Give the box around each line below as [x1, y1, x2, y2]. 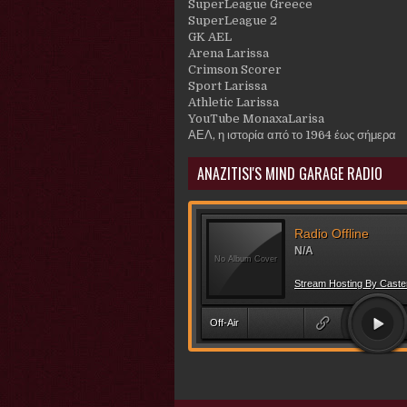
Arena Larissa [188, 46, 269, 61]
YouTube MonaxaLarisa [188, 112, 324, 126]
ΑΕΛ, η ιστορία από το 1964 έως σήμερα [188, 128, 396, 143]
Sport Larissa [188, 79, 267, 94]
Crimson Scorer [188, 63, 282, 77]
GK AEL [188, 30, 232, 45]
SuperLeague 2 [188, 14, 277, 28]
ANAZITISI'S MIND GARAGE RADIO [197, 163, 382, 185]
